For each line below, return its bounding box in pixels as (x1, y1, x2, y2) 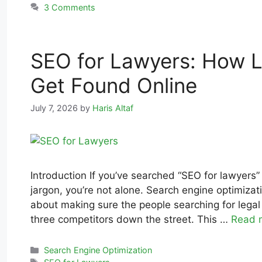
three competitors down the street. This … (30, 213, 231, 225)
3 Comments (44, 2, 96, 12)
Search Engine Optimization (44, 244, 153, 255)
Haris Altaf (92, 102, 133, 113)
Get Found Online (30, 73, 197, 98)
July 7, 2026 (30, 102, 78, 113)
